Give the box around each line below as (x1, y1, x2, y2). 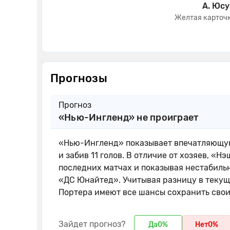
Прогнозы (50, 71, 107, 85)
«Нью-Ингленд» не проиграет (59, 112, 199, 123)
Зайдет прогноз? (59, 219, 126, 229)
